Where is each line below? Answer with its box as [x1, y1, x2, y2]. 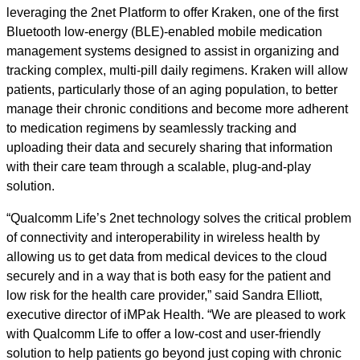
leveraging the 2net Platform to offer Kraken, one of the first [6, 6, 338, 19]
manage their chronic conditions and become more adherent [6, 102, 348, 116]
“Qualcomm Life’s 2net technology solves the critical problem [6, 211, 351, 225]
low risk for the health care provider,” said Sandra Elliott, [6, 288, 322, 302]
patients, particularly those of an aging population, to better [6, 83, 337, 96]
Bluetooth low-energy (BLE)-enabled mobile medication [6, 25, 322, 39]
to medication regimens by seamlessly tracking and [6, 121, 297, 135]
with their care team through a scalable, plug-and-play [6, 160, 311, 174]
